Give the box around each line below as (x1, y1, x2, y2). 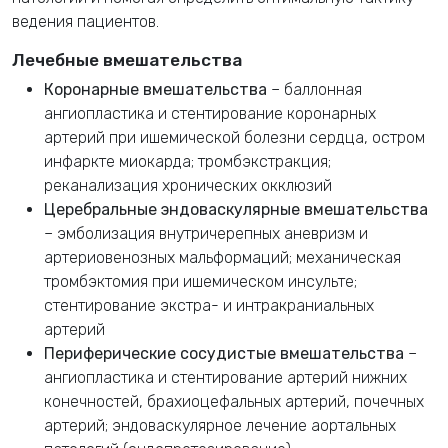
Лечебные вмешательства (12, 49, 242, 70)
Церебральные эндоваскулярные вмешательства (44, 199, 428, 219)
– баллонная (267, 79, 362, 99)
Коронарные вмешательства (44, 79, 267, 99)
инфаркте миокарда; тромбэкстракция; (44, 151, 331, 171)
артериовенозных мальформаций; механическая (44, 247, 401, 267)
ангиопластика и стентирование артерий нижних (44, 367, 407, 387)
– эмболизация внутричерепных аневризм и (44, 223, 368, 243)
